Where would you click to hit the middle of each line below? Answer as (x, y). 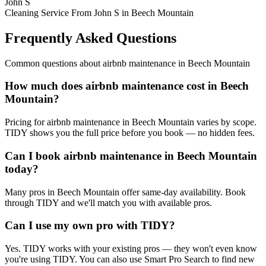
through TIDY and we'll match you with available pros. (108, 202)
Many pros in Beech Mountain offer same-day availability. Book (125, 192)
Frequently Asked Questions (91, 38)
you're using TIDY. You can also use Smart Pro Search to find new (130, 259)
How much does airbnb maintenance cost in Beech (127, 86)
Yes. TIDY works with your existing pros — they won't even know (131, 249)
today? (22, 169)
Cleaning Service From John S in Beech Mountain (99, 12)
